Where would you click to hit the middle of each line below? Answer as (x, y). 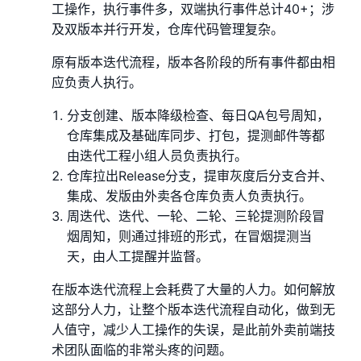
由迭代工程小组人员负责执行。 (158, 155)
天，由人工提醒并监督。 (138, 256)
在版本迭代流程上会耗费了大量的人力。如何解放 (193, 289)
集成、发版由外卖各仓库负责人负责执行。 (190, 195)
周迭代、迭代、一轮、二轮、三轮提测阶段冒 (196, 216)
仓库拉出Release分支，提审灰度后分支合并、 (200, 175)
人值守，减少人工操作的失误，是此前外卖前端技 (193, 329)
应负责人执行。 (97, 82)
